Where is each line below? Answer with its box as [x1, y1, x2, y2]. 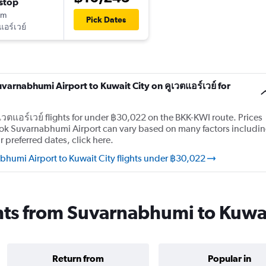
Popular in [207, 253, 251, 264]
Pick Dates [86, 15, 126, 25]
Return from [52, 253, 104, 264]
